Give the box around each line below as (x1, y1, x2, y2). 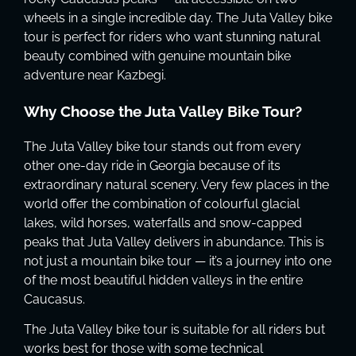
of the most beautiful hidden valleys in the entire (24, 272, 303, 288)
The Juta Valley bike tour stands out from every (24, 138, 301, 154)
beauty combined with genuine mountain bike (24, 48, 291, 64)
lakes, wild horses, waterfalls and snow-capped (24, 215, 302, 230)
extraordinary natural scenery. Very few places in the (24, 176, 329, 192)
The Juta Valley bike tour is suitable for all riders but (24, 322, 325, 338)
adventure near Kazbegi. (24, 68, 166, 83)
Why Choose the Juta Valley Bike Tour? (24, 103, 302, 121)
